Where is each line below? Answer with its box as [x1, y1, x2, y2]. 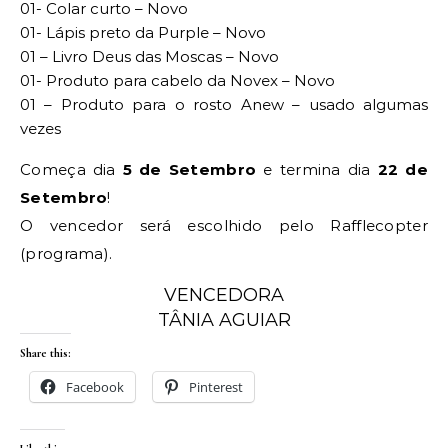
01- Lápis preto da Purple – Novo [20, 23, 266, 43]
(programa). [20, 244, 113, 264]
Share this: [20, 346, 71, 361]
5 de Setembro [122, 160, 264, 180]
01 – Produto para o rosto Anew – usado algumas [20, 95, 428, 115]
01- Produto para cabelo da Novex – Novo [20, 71, 335, 91]
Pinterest [189, 378, 243, 397]
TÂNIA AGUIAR [157, 309, 291, 332]
